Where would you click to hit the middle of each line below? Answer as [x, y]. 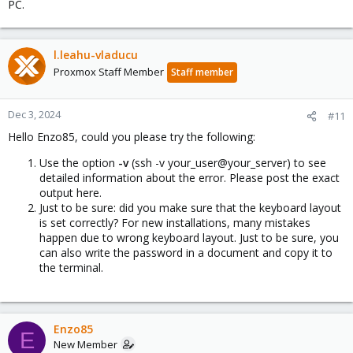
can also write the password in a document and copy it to [186, 253]
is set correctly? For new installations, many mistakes [175, 223]
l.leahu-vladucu [96, 55]
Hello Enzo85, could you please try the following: [132, 137]
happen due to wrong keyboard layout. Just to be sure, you [189, 238]
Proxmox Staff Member [109, 72]
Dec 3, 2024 [34, 114]
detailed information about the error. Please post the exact [190, 178]
